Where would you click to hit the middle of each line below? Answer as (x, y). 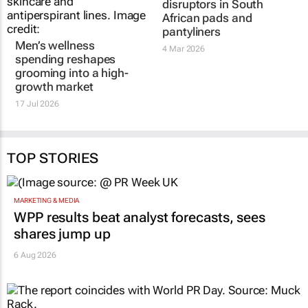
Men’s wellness (55, 45)
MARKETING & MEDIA (47, 201)
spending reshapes (66, 59)
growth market (54, 86)
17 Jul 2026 (37, 103)
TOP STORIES (53, 158)
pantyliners (192, 31)
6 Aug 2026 (35, 255)
